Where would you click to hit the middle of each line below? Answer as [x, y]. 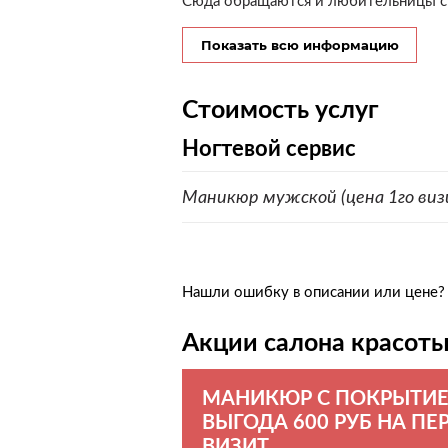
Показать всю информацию [299, 45]
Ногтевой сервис [269, 148]
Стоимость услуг [280, 109]
